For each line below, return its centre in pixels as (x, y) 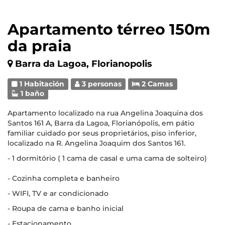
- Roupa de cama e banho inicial (66, 208)
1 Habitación (41, 84)
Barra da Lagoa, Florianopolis (84, 64)
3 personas (101, 84)
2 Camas (156, 84)
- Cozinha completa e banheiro (64, 178)
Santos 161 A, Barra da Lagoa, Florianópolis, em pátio (101, 123)
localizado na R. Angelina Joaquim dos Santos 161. (96, 143)
